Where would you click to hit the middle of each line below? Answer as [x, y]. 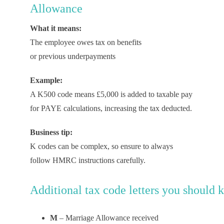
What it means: [55, 28]
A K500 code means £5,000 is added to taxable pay [111, 94]
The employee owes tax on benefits [85, 42]
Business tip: [51, 132]
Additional [56, 190]
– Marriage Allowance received [109, 218]
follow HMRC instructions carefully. [87, 160]
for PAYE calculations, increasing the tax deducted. [111, 108]
